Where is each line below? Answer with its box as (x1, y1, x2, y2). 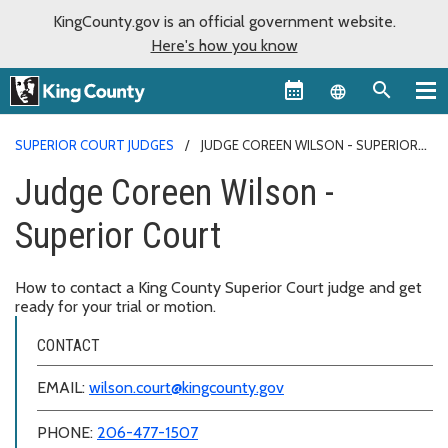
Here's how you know (150, 36, 298, 55)
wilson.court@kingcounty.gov (89, 377, 284, 397)
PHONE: (37, 422, 97, 442)
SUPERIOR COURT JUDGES (15, 136, 174, 153)
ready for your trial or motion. (15, 296, 216, 316)
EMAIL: (37, 377, 89, 397)
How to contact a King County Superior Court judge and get (15, 277, 422, 297)
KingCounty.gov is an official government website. (52, 12, 396, 31)
